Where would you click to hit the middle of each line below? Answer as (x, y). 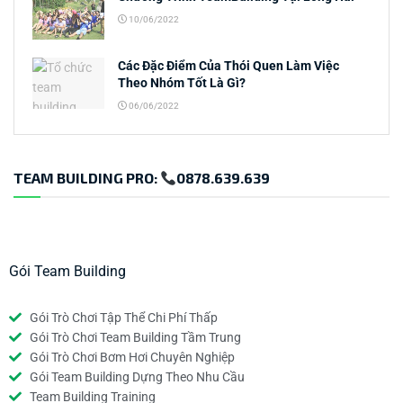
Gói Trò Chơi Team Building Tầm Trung (135, 338)
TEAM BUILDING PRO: (87, 178)
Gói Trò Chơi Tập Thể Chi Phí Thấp (123, 318)
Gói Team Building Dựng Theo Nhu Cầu (137, 377)
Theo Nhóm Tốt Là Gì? (182, 83)
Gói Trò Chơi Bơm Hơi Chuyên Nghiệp (132, 358)
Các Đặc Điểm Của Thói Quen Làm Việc (228, 66)
